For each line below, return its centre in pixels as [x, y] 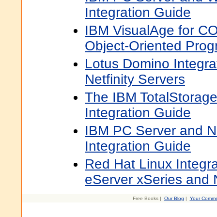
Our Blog [174, 198]
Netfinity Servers [135, 79]
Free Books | [148, 198]
